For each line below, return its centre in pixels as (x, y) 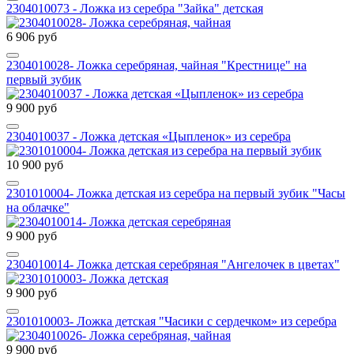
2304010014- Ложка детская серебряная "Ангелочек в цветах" (173, 265)
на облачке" (38, 208)
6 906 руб (32, 37)
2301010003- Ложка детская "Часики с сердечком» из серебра (171, 322)
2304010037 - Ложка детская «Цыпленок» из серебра (149, 137)
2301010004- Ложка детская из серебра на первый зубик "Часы (176, 194)
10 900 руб (35, 165)
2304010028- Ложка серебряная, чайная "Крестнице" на (156, 66)
